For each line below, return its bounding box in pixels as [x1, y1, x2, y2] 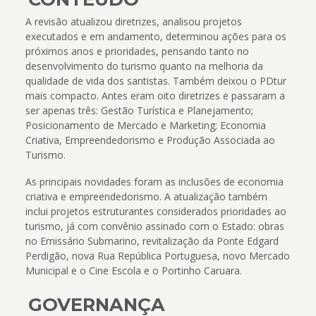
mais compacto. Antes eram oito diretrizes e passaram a [25, 89, 285, 103]
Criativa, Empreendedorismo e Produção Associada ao [25, 133, 275, 147]
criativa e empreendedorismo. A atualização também [25, 190, 267, 204]
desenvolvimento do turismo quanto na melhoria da [25, 59, 263, 73]
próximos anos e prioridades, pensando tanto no [25, 44, 249, 59]
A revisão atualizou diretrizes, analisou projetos [25, 15, 242, 29]
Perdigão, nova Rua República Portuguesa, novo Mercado [25, 249, 290, 263]
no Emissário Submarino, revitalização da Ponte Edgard [25, 234, 279, 248]
